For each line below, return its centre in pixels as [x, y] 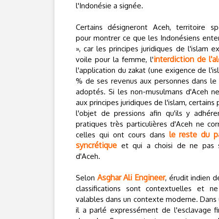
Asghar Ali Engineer [131, 177]
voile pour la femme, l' [115, 59]
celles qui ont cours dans [122, 135]
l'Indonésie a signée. [109, 6]
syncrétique [99, 145]
